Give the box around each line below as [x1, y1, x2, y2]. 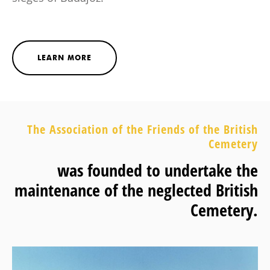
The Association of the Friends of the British [27, 121, 258, 138]
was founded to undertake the [57, 159, 258, 182]
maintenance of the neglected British [14, 178, 258, 202]
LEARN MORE [37, 53, 92, 63]
